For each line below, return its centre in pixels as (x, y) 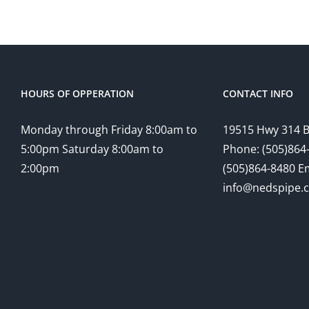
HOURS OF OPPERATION (77, 93)
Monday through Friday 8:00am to (109, 129)
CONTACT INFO (258, 93)
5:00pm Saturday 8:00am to (92, 149)
